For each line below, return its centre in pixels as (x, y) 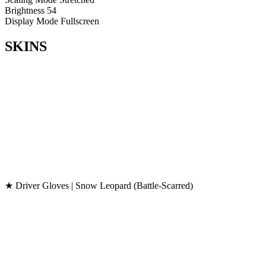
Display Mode (31, 21)
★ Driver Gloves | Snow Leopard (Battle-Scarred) (99, 185)
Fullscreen (80, 21)
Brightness (25, 11)
